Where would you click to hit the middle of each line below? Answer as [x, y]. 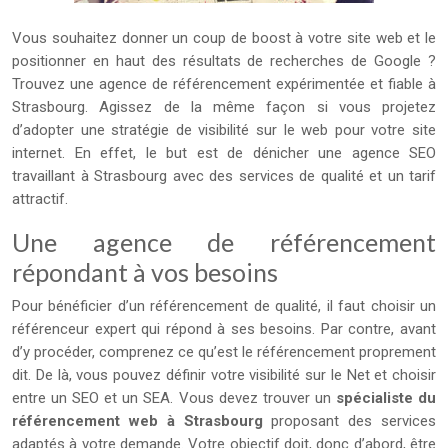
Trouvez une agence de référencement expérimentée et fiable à [224, 84]
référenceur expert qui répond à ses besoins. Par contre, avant [224, 329]
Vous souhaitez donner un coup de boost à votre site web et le [224, 38]
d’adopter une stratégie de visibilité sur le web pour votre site [224, 130]
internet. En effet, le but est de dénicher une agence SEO [224, 153]
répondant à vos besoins [145, 272]
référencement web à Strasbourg [142, 421]
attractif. [40, 199]
